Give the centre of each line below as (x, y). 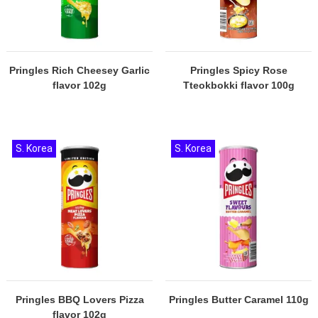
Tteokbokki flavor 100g (238, 85)
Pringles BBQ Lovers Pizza (79, 300)
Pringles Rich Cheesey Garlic (79, 70)
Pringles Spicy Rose (238, 70)
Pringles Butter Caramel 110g (238, 300)
